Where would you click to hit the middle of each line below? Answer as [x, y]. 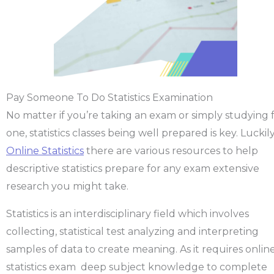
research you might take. [67, 187]
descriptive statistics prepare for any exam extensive [133, 169]
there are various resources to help [171, 151]
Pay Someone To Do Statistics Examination [109, 98]
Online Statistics [45, 151]
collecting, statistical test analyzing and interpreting [132, 232]
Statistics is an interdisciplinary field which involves [128, 214]
